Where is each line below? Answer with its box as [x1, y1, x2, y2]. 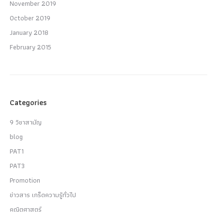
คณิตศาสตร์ [10, 203, 42, 215]
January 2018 [10, 27, 48, 38]
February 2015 [10, 41, 51, 52]
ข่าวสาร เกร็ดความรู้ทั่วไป [10, 189, 76, 200]
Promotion [10, 174, 40, 186]
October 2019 [10, 12, 50, 23]
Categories [10, 96, 46, 108]
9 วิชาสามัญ [10, 116, 42, 127]
